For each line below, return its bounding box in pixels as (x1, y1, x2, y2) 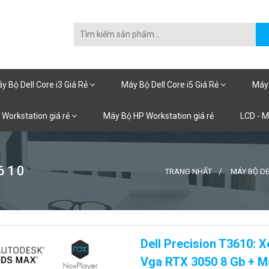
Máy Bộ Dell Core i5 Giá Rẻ (121, 80, 220, 89)
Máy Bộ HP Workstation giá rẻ (103, 111, 214, 121)
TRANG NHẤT (165, 167, 212, 176)
